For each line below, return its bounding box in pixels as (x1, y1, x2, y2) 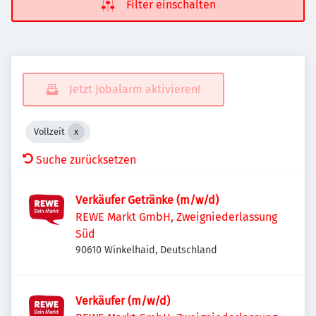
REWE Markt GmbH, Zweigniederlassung (75, 210, 277, 224)
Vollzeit (34, 126, 65, 137)
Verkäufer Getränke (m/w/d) (75, 193, 219, 207)
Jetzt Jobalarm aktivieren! (69, 83, 200, 96)
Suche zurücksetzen (36, 153, 136, 166)
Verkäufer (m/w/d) (75, 294, 170, 308)
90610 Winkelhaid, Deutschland (75, 244, 217, 256)
